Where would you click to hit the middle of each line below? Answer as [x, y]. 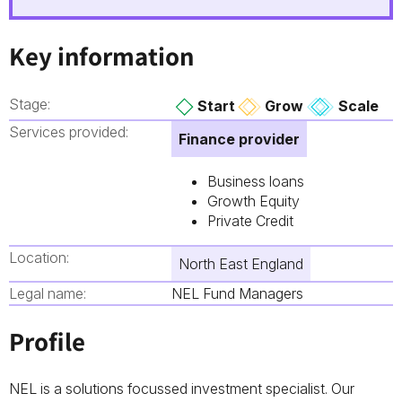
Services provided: [69, 131]
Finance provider [239, 139]
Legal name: [48, 293]
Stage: [30, 104]
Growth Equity [253, 201]
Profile [47, 342]
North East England [240, 263]
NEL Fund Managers [237, 293]
